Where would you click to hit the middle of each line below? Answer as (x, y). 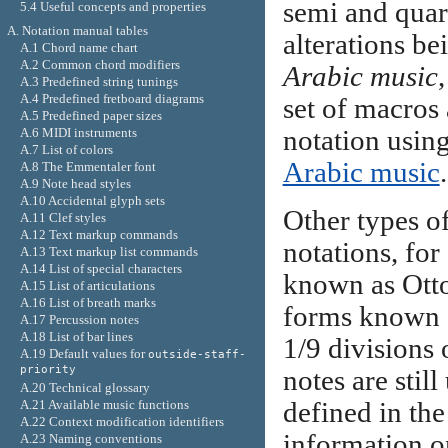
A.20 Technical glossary (84, 387)
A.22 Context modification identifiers (121, 421)
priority (47, 370)
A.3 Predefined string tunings (98, 81)
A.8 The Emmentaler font (87, 166)
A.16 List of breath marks (87, 302)
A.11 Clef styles (62, 217)
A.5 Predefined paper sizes (90, 115)
